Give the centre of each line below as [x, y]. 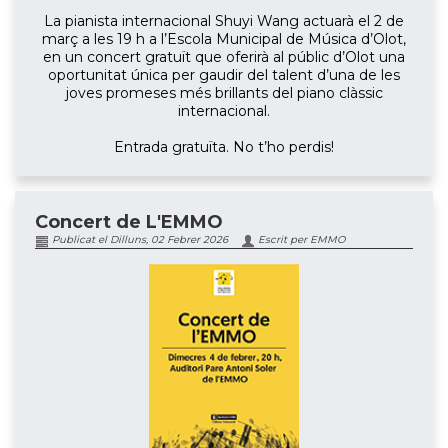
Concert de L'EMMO [129, 222]
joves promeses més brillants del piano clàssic [224, 92]
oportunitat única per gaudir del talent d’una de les [224, 74]
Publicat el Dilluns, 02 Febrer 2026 [138, 240]
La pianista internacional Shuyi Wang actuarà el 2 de [224, 20]
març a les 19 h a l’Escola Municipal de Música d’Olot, [224, 38]
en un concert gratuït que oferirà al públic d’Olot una [224, 56]
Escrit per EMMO [300, 240]
